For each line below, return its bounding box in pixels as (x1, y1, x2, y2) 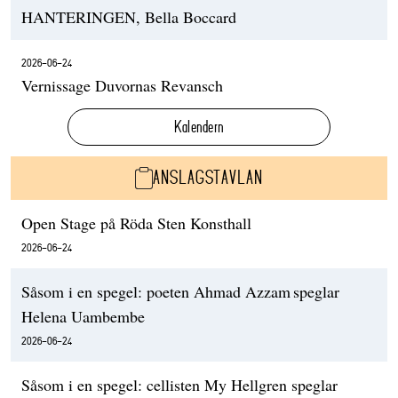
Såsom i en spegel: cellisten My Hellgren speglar (21, 373, 338, 395)
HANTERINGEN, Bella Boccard (21, 6, 236, 28)
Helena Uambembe (21, 305, 145, 327)
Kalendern (173, 117, 225, 137)
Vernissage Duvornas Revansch (21, 75, 223, 97)
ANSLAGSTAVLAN (153, 167, 263, 189)
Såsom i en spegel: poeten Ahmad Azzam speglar (21, 280, 339, 302)
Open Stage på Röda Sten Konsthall (21, 211, 251, 234)
